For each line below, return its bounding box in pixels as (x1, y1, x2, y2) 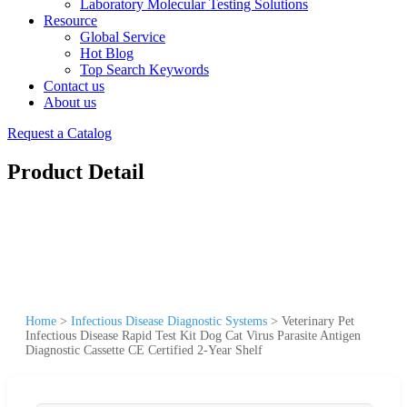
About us (44, 94, 96, 110)
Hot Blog (80, 45, 134, 61)
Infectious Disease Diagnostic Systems (71, 313, 267, 328)
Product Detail (7, 159, 144, 184)
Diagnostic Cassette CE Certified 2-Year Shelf (25, 342, 263, 357)
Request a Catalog (7, 125, 112, 141)
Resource (44, 13, 97, 28)
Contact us (44, 78, 104, 94)
